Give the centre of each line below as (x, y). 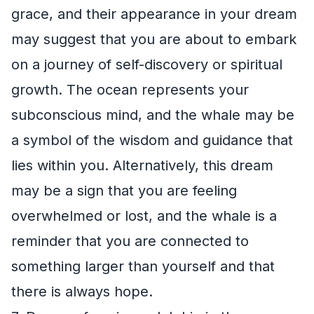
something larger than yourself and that (143, 266)
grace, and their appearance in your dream (154, 14)
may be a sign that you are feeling (124, 190)
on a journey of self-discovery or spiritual (147, 64)
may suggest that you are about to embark (154, 39)
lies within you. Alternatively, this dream (142, 165)
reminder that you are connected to (130, 241)
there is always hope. (82, 291)
